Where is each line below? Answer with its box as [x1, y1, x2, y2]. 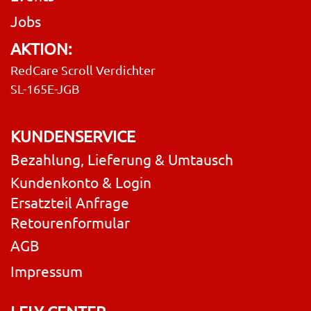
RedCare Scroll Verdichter [10, 62, 155, 77]
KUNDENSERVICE [10, 125, 135, 146]
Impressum [10, 261, 83, 280]
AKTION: [10, 37, 72, 58]
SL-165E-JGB [10, 81, 80, 96]
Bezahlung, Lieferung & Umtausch [10, 149, 233, 168]
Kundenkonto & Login [10, 172, 151, 191]
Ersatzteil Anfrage [10, 192, 129, 211]
